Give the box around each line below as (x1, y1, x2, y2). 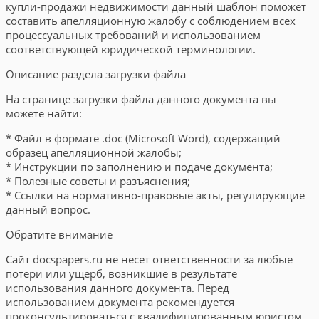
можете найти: (6, 106, 82, 120)
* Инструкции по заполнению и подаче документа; (6, 159, 273, 174)
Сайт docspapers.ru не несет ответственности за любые (6, 252, 293, 266)
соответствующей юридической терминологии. (6, 42, 256, 56)
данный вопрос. (6, 202, 90, 216)
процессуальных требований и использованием (6, 28, 261, 42)
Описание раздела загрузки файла (6, 67, 186, 81)
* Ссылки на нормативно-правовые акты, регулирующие (6, 188, 305, 202)
